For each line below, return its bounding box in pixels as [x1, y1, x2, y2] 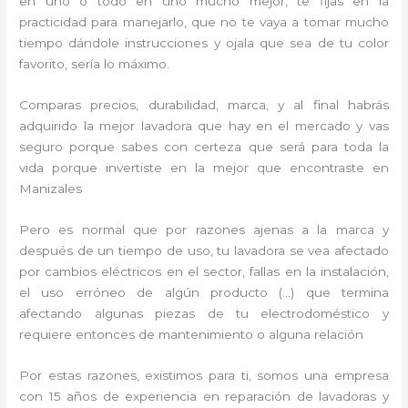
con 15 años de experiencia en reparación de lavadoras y [19, 388, 389, 403]
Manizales [19, 181, 83, 196]
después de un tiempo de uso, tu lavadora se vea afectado [19, 242, 389, 258]
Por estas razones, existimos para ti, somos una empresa [19, 367, 389, 382]
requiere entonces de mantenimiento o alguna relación [19, 326, 364, 342]
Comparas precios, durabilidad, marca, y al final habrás [19, 97, 389, 112]
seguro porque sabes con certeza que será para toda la [19, 139, 389, 154]
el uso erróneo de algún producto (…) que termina [19, 284, 389, 300]
